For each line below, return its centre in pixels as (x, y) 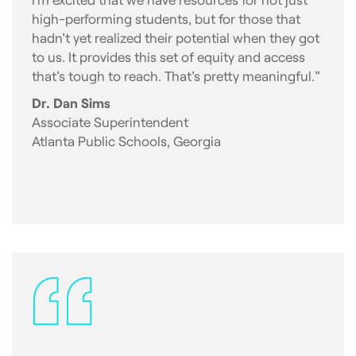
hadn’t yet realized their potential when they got (176, 37)
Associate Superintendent (110, 121)
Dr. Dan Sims (71, 102)
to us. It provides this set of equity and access (168, 56)
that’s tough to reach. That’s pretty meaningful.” (176, 75)
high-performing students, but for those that (166, 18)
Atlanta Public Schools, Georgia (126, 140)
